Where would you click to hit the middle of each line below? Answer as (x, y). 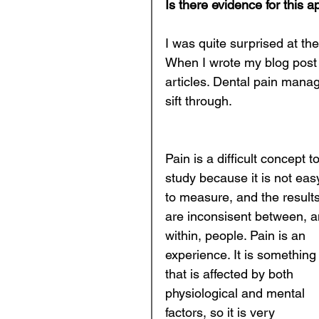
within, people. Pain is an (237, 235)
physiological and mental (237, 293)
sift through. (200, 101)
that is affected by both (231, 274)
